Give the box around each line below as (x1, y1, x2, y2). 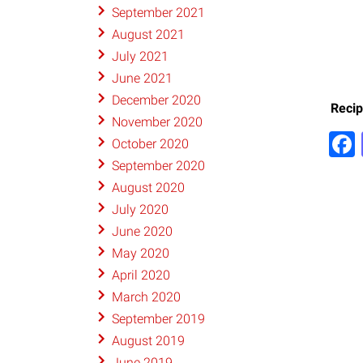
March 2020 (111, 289, 181, 305)
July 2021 (111, 49, 169, 65)
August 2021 (111, 27, 185, 43)
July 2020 (111, 202, 169, 218)
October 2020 (111, 136, 189, 152)
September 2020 (111, 158, 205, 174)
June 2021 (111, 70, 173, 87)
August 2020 (111, 180, 185, 196)
